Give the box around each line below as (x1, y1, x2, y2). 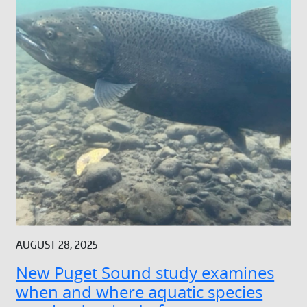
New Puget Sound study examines (16, 261, 275, 284)
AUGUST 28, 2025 (16, 237, 98, 251)
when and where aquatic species (16, 280, 263, 303)
